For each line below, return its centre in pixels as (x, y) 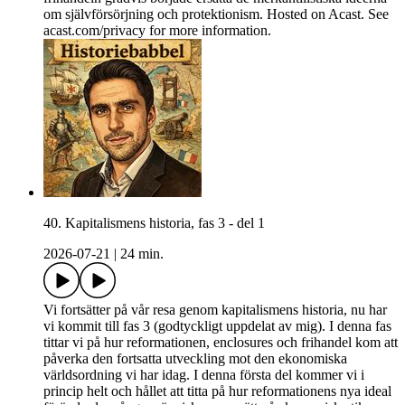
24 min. (142, 254)
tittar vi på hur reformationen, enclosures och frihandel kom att (221, 343)
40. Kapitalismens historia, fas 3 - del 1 (154, 223)
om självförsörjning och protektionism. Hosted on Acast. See (216, 14)
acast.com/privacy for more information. (157, 31)
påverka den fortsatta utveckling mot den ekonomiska (195, 359)
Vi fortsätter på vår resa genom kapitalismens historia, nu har (215, 310)
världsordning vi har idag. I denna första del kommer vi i (204, 375)
